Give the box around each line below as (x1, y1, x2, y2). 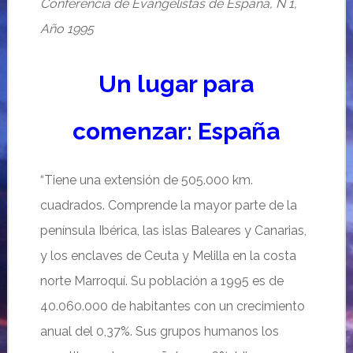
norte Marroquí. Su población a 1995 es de (39, 273, 284, 288)
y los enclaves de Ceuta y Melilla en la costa (39, 248, 296, 263)
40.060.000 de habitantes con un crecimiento (39, 299, 305, 314)
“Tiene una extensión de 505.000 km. (39, 173, 253, 188)
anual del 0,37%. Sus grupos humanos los (39, 324, 279, 339)
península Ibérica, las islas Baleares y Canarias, (39, 223, 307, 238)
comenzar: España (72, 117, 281, 145)
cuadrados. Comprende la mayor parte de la (39, 198, 297, 213)
